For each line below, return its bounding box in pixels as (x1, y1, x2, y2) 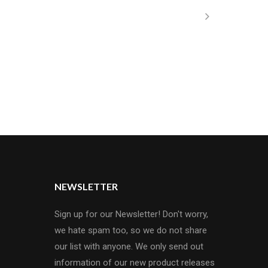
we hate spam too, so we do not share (54, 225, 207, 236)
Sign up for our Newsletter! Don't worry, (54, 209, 208, 220)
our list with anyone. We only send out (54, 241, 203, 252)
